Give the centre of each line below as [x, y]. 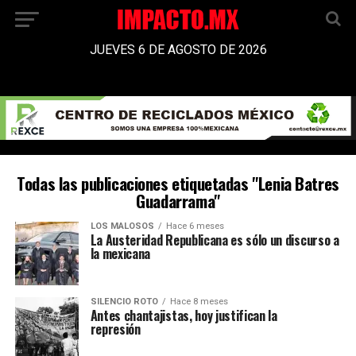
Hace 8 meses [199, 302]
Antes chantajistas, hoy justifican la [184, 316]
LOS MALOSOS [122, 226]
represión [130, 329]
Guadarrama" [178, 201]
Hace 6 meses [195, 226]
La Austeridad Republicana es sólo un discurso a [215, 240]
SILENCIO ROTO [124, 302]
